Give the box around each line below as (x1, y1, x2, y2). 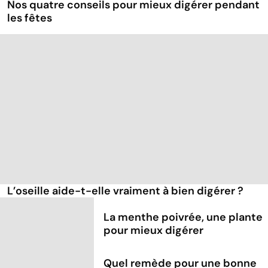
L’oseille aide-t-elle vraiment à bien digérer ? (7, 184, 243, 199)
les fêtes (7, 11, 52, 26)
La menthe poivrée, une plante (103, 209, 263, 224)
